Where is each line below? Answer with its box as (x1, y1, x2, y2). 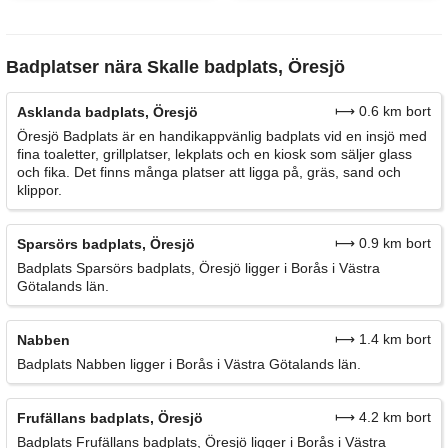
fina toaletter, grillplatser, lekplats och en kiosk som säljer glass (17, 145, 412, 162)
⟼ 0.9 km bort (335, 234, 431, 251)
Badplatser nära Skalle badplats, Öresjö (6, 56, 345, 77)
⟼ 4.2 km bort (335, 408, 431, 425)
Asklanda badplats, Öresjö (17, 103, 198, 120)
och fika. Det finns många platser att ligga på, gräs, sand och (17, 163, 401, 180)
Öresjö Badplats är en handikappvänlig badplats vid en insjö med (17, 127, 427, 144)
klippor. (17, 181, 62, 198)
